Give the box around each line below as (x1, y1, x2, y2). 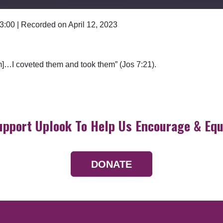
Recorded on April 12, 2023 (21, 20, 117, 29)
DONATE (91, 158, 132, 170)
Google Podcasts (39, 26, 82, 33)
